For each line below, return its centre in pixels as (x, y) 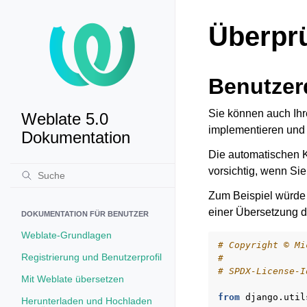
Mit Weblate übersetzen (73, 279)
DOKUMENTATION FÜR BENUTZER (85, 214)
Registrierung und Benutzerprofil (91, 257)
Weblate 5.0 (65, 119)
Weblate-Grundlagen (66, 235)
